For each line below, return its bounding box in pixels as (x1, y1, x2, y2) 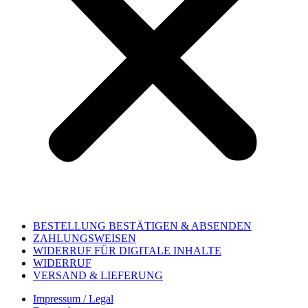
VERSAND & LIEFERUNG (33, 269, 163, 281)
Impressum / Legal (33, 292, 113, 305)
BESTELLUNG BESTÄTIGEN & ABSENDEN (33, 219, 252, 232)
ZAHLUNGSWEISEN (33, 232, 136, 244)
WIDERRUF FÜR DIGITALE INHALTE (33, 244, 221, 256)
